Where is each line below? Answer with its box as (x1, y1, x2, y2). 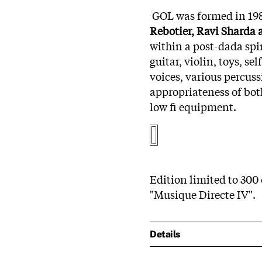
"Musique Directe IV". (150, 186, 256, 202)
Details (150, 229, 180, 240)
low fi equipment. (150, 98, 236, 114)
